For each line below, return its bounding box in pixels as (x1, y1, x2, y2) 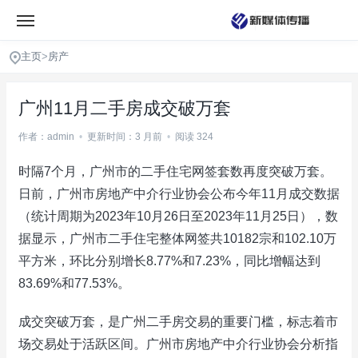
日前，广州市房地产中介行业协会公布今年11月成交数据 (18, 187, 340, 201)
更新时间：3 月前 (87, 131, 162, 142)
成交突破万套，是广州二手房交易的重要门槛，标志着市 (18, 315, 338, 328)
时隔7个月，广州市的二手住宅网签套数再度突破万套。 (18, 165, 332, 178)
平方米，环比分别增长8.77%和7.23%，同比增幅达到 (18, 254, 320, 268)
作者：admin (18, 131, 74, 142)
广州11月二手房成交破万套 (18, 98, 231, 118)
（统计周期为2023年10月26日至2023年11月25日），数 (18, 209, 338, 223)
